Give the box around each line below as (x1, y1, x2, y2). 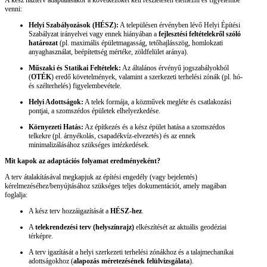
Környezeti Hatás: (29, 123, 83, 132)
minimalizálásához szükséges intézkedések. (29, 141, 150, 150)
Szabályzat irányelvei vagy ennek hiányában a (29, 30, 159, 39)
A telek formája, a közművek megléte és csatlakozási (83, 98, 231, 107)
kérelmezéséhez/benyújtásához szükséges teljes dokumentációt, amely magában (5, 182, 226, 191)
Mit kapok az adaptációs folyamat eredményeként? (5, 157, 160, 166)
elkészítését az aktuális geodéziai (134, 223, 226, 232)
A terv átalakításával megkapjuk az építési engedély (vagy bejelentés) (5, 173, 197, 182)
